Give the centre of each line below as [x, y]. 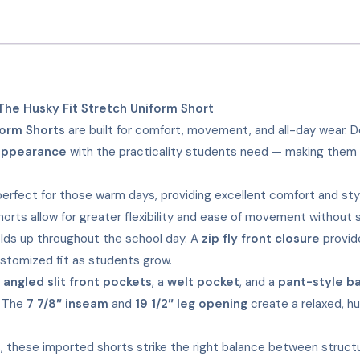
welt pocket [203, 282]
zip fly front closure [261, 239]
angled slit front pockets [78, 282]
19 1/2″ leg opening [191, 304]
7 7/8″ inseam [67, 304]
